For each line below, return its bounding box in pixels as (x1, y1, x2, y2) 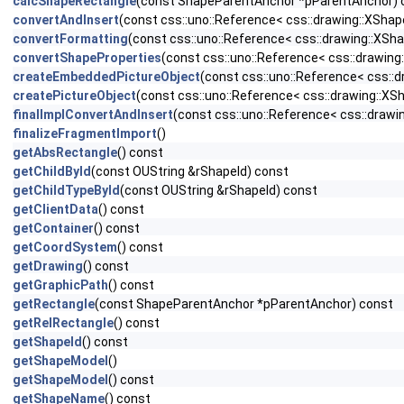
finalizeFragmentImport (13, 126, 157, 141)
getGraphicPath (13, 278, 108, 292)
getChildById (13, 164, 91, 179)
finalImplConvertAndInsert (13, 107, 173, 122)
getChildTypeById (13, 183, 120, 197)
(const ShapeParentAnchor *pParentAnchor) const (95, 297, 393, 311)
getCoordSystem (13, 240, 117, 254)
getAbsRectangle (13, 145, 117, 160)
